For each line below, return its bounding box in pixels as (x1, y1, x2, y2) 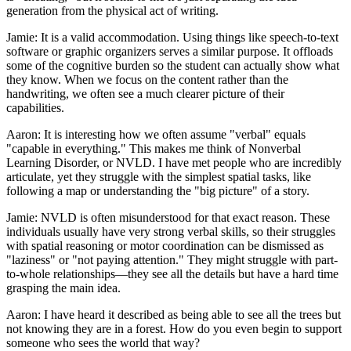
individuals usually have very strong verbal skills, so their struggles (6, 225, 335, 239)
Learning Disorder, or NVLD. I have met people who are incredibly (6, 156, 342, 170)
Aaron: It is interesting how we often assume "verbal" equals (6, 128, 306, 142)
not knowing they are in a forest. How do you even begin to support (6, 322, 342, 336)
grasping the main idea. (6, 281, 121, 295)
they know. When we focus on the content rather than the (6, 73, 288, 87)
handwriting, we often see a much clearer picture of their (6, 87, 284, 101)
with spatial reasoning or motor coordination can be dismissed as (6, 239, 324, 253)
